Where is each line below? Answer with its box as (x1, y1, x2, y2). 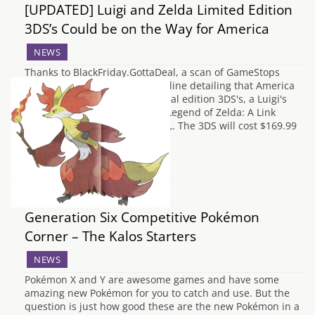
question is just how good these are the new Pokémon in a (25, 300, 300, 313)
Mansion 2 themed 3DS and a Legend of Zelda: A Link (25, 105, 276, 119)
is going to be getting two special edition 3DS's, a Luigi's (25, 92, 287, 105)
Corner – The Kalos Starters (25, 226, 196, 245)
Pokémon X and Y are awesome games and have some (25, 273, 279, 286)
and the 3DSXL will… (25, 132, 120, 146)
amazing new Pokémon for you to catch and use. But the (25, 286, 290, 300)
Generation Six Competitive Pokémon (25, 207, 259, 226)
